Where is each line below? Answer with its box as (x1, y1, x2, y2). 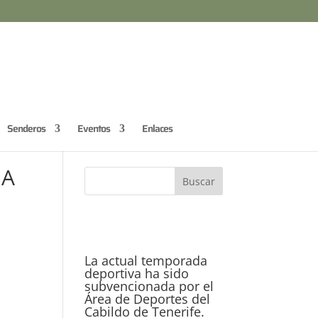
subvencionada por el (84, 278, 214, 295)
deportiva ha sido (84, 265, 190, 282)
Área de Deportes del (84, 290, 211, 307)
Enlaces (142, 121, 172, 136)
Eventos (77, 121, 110, 136)
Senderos (7, 121, 45, 136)
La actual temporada (84, 252, 208, 269)
